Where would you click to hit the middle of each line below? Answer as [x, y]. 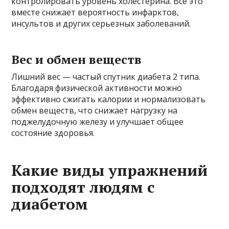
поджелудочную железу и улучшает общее [98, 122]
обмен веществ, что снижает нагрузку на [95, 110]
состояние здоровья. [53, 133]
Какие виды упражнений [110, 170]
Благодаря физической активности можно [97, 88]
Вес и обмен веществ [77, 59]
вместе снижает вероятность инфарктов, [95, 12]
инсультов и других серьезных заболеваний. [101, 24]
